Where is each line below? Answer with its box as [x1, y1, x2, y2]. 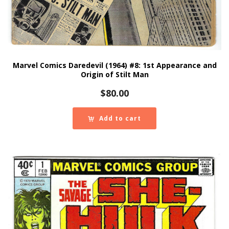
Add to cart [99, 114, 141, 123]
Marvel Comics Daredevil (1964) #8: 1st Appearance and [12, 60, 217, 71]
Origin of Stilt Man [80, 70, 149, 80]
